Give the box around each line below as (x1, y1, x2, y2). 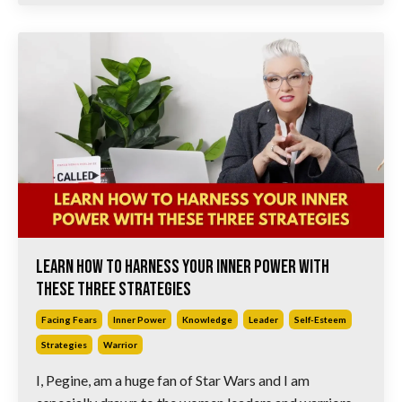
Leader (249, 314, 278, 326)
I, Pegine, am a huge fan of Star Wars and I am (36, 371, 310, 389)
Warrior (103, 339, 137, 351)
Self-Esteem (294, 314, 346, 326)
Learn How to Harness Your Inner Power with (36, 256, 329, 279)
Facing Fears (41, 314, 97, 326)
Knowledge (182, 314, 232, 326)
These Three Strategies (36, 278, 191, 301)
